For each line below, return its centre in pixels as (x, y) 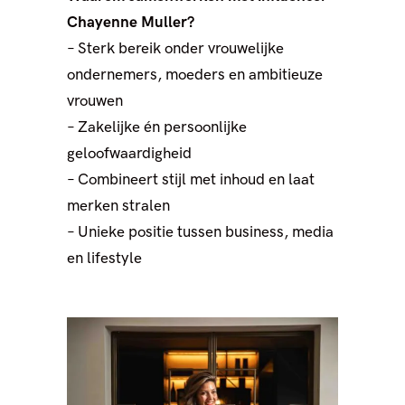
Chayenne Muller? (131, 23)
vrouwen (95, 101)
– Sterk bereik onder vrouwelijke (175, 49)
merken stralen (118, 206)
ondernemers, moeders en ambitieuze (195, 75)
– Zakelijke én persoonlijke (157, 127)
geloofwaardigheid (129, 154)
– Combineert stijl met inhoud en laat (191, 180)
